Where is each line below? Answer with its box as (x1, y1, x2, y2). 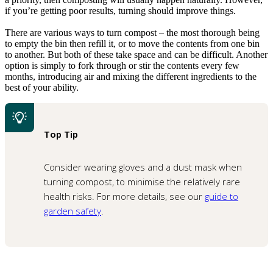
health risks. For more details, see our (44, 190, 205, 202)
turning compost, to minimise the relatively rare (44, 175, 240, 188)
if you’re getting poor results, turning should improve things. (5, 5, 236, 16)
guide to (205, 190, 238, 202)
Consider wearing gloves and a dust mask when (44, 160, 242, 173)
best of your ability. (5, 82, 79, 93)
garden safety (44, 204, 101, 217)
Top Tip (44, 127, 78, 140)
